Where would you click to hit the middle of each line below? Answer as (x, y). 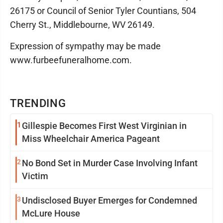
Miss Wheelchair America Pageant (91, 139)
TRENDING (38, 103)
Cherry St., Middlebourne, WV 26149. (82, 25)
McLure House (51, 213)
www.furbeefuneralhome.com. (71, 60)
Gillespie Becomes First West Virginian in (104, 126)
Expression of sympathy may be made (85, 46)
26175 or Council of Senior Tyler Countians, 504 (103, 11)
